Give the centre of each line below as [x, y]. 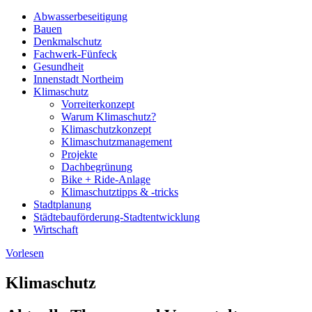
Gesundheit [58, 67]
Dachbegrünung [97, 167]
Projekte [79, 155]
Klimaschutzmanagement [117, 142]
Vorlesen [25, 253]
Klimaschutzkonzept [106, 130]
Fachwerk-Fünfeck [75, 54]
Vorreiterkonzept [98, 104]
